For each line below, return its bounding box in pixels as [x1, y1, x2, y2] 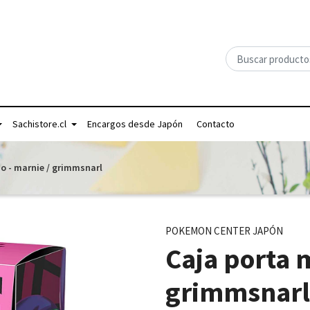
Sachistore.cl [12, 118, 66, 130]
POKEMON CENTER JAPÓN [165, 224, 283, 237]
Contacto [197, 118, 235, 130]
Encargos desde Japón [87, 118, 183, 130]
